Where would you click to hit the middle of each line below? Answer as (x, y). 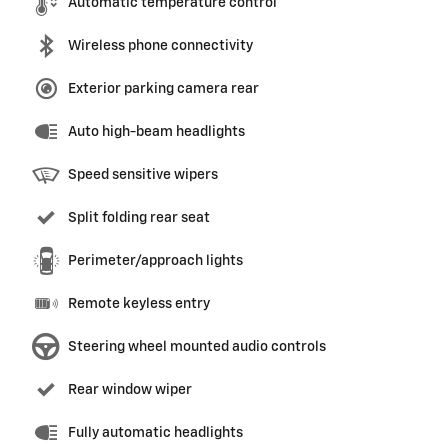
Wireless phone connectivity (160, 45)
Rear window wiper (130, 389)
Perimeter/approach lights (155, 260)
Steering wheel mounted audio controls (197, 346)
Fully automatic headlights (155, 432)
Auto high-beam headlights (156, 131)
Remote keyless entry (139, 303)
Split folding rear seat (139, 217)
